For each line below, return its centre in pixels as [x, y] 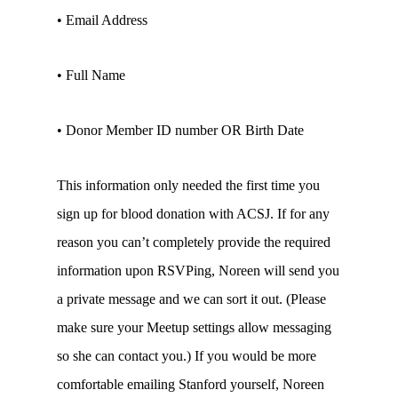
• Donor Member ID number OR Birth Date [180, 130]
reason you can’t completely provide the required [194, 242]
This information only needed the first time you [188, 185]
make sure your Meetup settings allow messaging [194, 327]
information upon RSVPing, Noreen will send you [198, 271]
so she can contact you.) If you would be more [187, 356]
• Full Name [91, 75]
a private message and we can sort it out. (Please [191, 299]
